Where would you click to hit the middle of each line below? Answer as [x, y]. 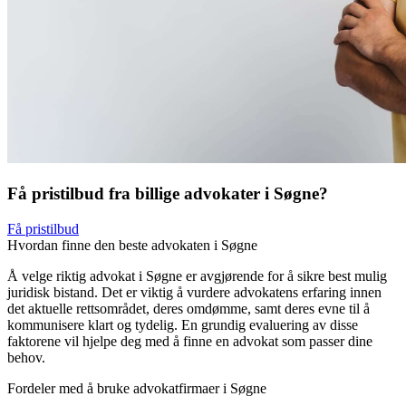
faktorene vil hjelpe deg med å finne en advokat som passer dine [190, 341]
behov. [26, 357]
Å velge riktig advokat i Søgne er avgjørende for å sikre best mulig [197, 275]
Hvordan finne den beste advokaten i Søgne [132, 245]
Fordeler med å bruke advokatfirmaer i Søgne [137, 388]
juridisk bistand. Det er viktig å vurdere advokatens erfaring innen [194, 292]
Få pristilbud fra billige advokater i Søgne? [168, 194]
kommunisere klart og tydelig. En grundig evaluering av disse [183, 324]
